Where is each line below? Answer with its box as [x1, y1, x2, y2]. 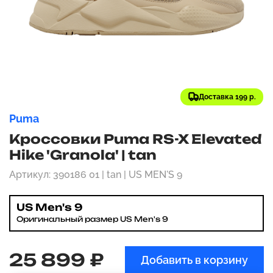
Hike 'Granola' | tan [9, 147, 157, 163]
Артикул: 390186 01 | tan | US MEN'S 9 [9, 169, 182, 180]
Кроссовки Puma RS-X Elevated [9, 131, 261, 147]
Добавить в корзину [141, 253, 248, 266]
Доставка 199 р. [199, 93, 256, 101]
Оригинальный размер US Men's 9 [16, 214, 168, 224]
